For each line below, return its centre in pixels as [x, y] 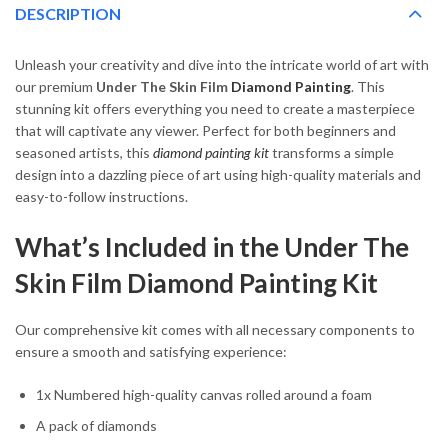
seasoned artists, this [84, 153]
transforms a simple [331, 153]
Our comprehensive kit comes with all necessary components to [215, 329]
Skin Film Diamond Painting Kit [196, 283]
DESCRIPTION [68, 14]
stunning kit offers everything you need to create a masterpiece [215, 109]
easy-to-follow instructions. [101, 197]
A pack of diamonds [96, 426]
